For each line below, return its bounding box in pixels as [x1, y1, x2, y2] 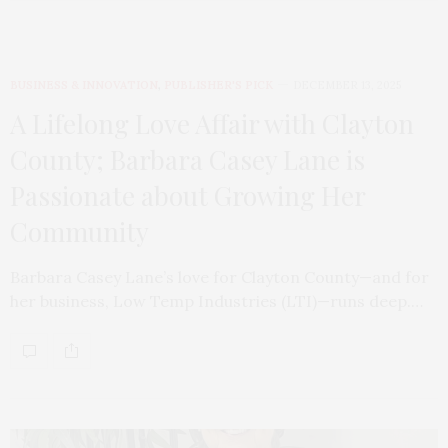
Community [10, 213, 149, 249]
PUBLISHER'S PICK [164, 77, 273, 92]
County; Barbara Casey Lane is [10, 141, 365, 177]
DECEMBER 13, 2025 [293, 77, 401, 92]
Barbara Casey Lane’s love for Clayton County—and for [10, 266, 429, 287]
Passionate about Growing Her [10, 177, 365, 213]
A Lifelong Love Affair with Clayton [10, 105, 414, 141]
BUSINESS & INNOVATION [10, 77, 158, 92]
